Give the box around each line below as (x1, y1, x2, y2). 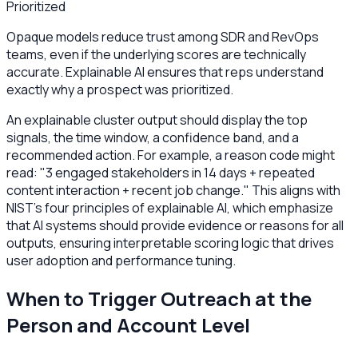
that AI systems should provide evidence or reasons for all (6, 217, 344, 235)
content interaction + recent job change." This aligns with (6, 181, 340, 200)
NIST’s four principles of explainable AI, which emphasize (6, 199, 333, 217)
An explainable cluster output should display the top (6, 111, 308, 129)
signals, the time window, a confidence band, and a (6, 129, 299, 147)
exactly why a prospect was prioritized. (6, 81, 233, 99)
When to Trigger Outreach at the (6, 285, 312, 312)
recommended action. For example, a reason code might (6, 146, 335, 165)
